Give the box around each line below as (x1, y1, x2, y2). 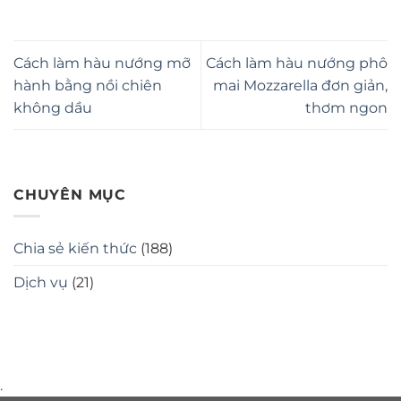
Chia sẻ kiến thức (13, 240, 137, 258)
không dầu (13, 98, 92, 116)
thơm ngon (305, 98, 388, 116)
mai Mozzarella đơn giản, (213, 76, 388, 94)
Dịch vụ (13, 274, 68, 292)
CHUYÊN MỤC (13, 185, 127, 203)
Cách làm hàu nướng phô (206, 54, 388, 72)
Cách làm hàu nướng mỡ (13, 54, 191, 72)
